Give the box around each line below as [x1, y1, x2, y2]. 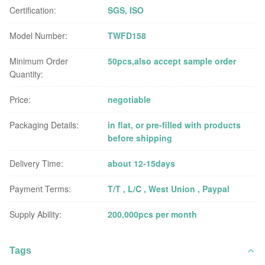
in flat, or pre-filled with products [108, 119, 241, 131]
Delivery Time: [9, 157, 63, 169]
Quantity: [9, 68, 43, 80]
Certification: [9, 4, 56, 16]
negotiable [108, 93, 151, 105]
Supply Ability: [9, 208, 62, 220]
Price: [9, 93, 31, 105]
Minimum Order [9, 55, 68, 67]
